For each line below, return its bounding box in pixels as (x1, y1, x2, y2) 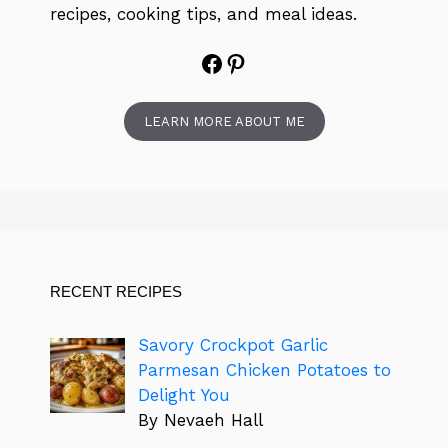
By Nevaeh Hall (137, 409, 263, 430)
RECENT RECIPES (50, 282, 182, 300)
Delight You (137, 384, 230, 405)
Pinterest (223, 48, 329, 77)
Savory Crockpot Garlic (137, 334, 328, 355)
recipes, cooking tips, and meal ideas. (50, 3, 369, 24)
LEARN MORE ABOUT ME (143, 113, 305, 129)
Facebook (199, 48, 307, 77)
